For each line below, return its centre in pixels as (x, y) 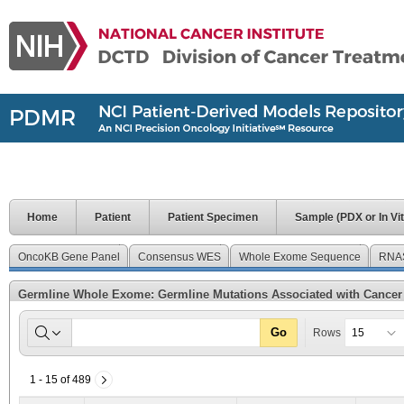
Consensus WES (179, 257)
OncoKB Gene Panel (69, 257)
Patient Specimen (213, 217)
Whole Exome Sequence (300, 257)
